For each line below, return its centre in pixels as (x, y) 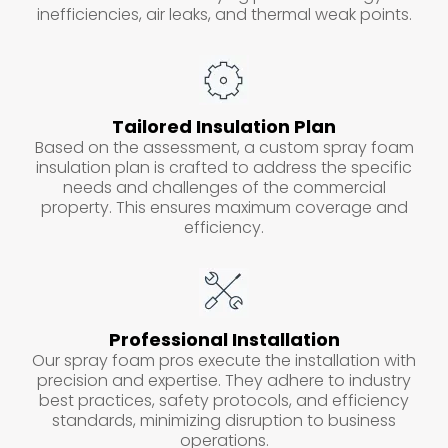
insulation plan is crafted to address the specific (224, 168)
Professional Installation (224, 340)
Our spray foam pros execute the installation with (224, 361)
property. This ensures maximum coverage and (224, 208)
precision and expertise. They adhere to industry (224, 381)
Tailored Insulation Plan (224, 127)
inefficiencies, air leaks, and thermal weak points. (224, 15)
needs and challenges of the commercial (224, 188)
